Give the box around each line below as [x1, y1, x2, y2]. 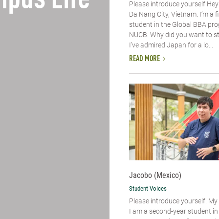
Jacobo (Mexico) [129, 171, 181, 180]
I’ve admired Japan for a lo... [129, 41, 213, 49]
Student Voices [129, 185, 167, 193]
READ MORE [129, 55, 160, 64]
